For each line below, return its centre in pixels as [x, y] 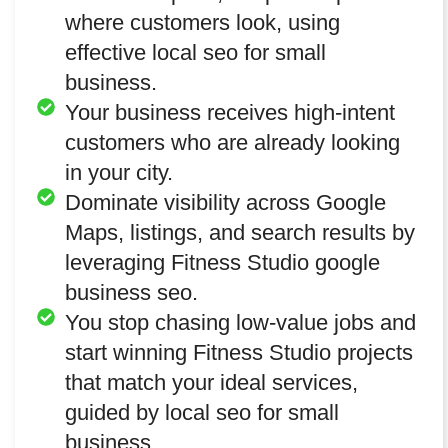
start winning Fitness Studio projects [238, 352]
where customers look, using [202, 22]
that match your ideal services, [211, 382]
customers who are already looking [232, 142]
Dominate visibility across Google [225, 202]
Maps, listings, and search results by [239, 232]
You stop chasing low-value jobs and [240, 322]
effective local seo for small [195, 52]
